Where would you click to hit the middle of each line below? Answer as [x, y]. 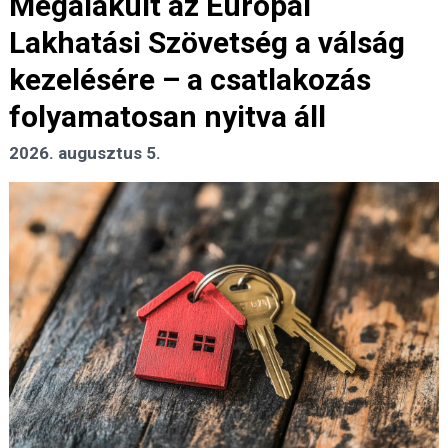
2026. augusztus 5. [85, 153]
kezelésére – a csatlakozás [190, 80]
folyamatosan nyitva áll [167, 117]
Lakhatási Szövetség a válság [207, 43]
